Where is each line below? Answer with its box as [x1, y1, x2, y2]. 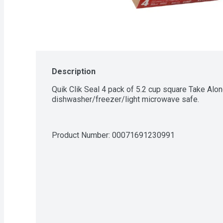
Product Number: [52, 130, 112, 140]
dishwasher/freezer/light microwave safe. [52, 94, 199, 104]
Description [52, 66, 96, 76]
